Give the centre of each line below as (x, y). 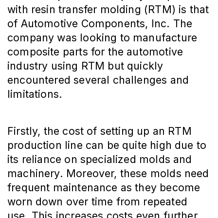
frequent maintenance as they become (104, 188)
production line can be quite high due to (107, 145)
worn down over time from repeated (97, 202)
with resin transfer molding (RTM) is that (108, 9)
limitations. (35, 94)
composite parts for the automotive (95, 52)
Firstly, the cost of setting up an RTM (100, 131)
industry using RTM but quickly (85, 66)
